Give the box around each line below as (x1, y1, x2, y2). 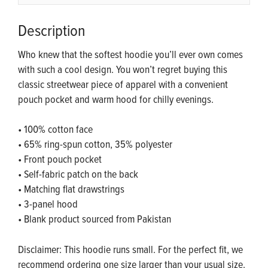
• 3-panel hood (18, 196, 78, 212)
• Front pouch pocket (18, 151, 102, 167)
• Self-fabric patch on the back (18, 166, 138, 182)
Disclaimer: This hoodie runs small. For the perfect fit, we (18, 241, 243, 257)
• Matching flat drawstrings (18, 181, 124, 197)
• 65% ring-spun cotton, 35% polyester (18, 136, 172, 152)
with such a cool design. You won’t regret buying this (18, 62, 227, 77)
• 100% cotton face (18, 121, 93, 137)
